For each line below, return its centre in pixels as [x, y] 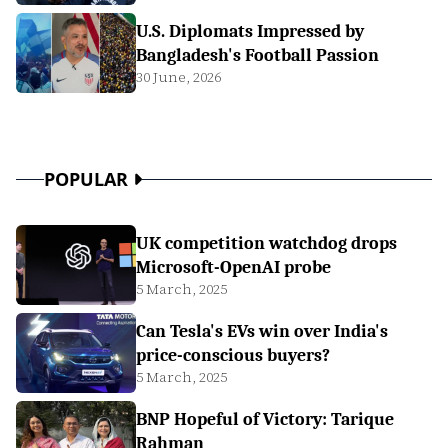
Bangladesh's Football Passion [257, 55]
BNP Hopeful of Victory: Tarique [265, 419]
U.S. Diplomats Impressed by [250, 31]
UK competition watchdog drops [266, 243]
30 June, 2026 [178, 77]
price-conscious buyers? [233, 355]
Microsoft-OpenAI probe [233, 267]
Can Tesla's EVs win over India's [262, 331]
